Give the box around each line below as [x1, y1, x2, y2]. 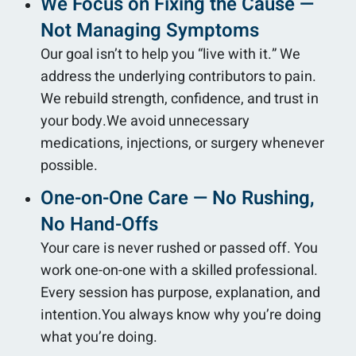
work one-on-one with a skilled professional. [41, 259, 318, 281]
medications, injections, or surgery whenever [41, 132, 324, 154]
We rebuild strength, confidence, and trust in [41, 87, 319, 110]
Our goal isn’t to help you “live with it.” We [41, 43, 300, 65]
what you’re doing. [41, 326, 157, 348]
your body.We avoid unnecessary [41, 110, 250, 132]
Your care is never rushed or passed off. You [41, 237, 318, 259]
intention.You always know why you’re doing [41, 304, 321, 326]
